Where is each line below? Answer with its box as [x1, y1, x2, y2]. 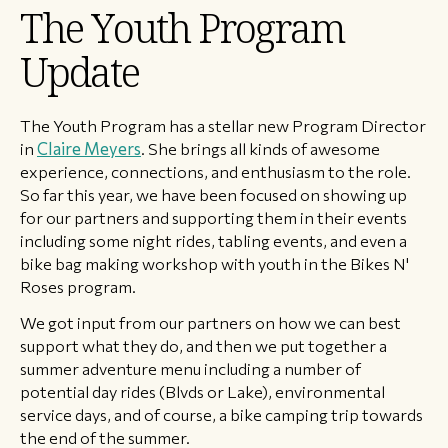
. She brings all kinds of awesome [141, 138, 380, 158]
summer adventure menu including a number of [20, 358, 361, 379]
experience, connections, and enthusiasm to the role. [20, 161, 411, 181]
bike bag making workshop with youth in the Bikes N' [20, 253, 409, 273]
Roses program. [20, 276, 136, 296]
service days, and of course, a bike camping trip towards [20, 404, 423, 425]
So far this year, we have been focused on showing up [20, 184, 407, 204]
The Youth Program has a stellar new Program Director [20, 115, 426, 135]
